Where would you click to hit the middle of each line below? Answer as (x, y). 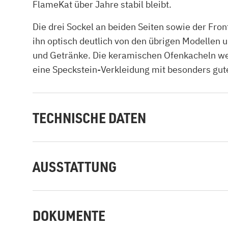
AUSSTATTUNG (75, 166)
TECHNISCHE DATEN (89, 117)
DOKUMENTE (69, 215)
